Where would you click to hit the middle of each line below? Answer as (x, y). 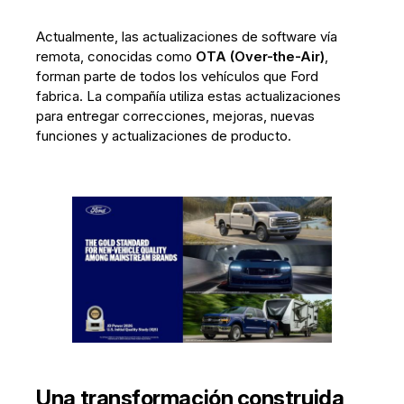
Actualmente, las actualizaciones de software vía (187, 37)
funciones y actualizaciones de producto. (164, 136)
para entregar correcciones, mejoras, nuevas (176, 116)
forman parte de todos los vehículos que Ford (178, 76)
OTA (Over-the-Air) (261, 56)
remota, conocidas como (116, 56)
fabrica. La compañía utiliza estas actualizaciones (189, 96)
